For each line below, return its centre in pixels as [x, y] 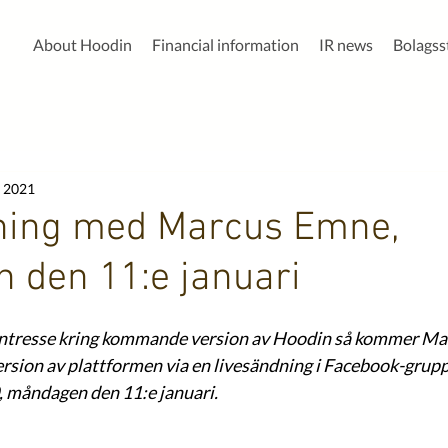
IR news [346, 44]
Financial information [225, 44]
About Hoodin [82, 44]
